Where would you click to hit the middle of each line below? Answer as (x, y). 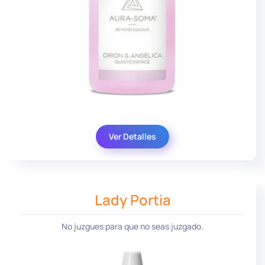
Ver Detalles (132, 136)
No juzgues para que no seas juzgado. (132, 226)
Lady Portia (132, 199)
